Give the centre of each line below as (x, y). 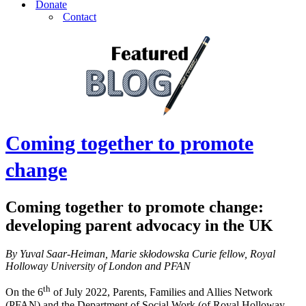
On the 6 (24, 292)
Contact (80, 17)
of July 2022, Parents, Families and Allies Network (162, 292)
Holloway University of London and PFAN (98, 266)
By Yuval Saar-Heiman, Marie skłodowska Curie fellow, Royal (140, 254)
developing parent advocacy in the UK (139, 225)
